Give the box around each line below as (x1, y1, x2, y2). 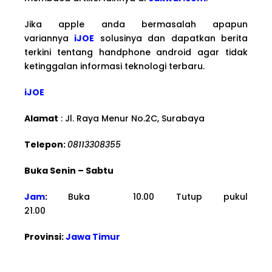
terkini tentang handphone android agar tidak (24, 46, 248, 58)
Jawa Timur (66, 230, 120, 243)
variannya (24, 32, 75, 44)
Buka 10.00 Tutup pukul (68, 190, 248, 203)
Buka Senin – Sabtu (24, 164, 114, 177)
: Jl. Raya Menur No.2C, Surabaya (58, 112, 205, 124)
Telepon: (24, 138, 67, 151)
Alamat (24, 112, 58, 124)
